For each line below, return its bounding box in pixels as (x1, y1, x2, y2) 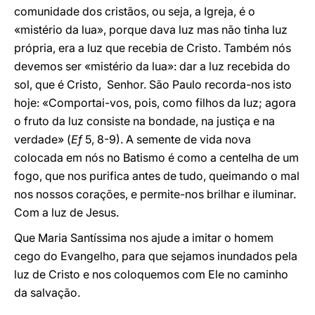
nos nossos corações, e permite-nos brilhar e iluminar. (14, 187, 296, 201)
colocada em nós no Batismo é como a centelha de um (14, 150, 299, 165)
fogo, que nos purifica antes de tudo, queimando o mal (14, 169, 300, 183)
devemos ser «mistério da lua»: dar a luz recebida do (14, 59, 290, 73)
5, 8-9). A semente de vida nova (82, 132, 251, 146)
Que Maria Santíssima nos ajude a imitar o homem (14, 231, 274, 245)
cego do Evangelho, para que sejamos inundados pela (14, 249, 297, 263)
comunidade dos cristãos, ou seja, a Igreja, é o (14, 4, 255, 18)
